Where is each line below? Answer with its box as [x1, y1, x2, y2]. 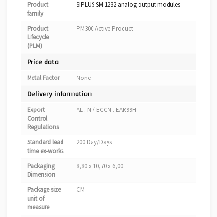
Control [27, 114, 47, 123]
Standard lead [27, 138, 63, 147]
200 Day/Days [77, 138, 112, 147]
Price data [27, 57, 59, 67]
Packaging [27, 162, 55, 170]
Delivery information [27, 89, 92, 99]
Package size [27, 186, 61, 194]
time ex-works [27, 147, 63, 155]
